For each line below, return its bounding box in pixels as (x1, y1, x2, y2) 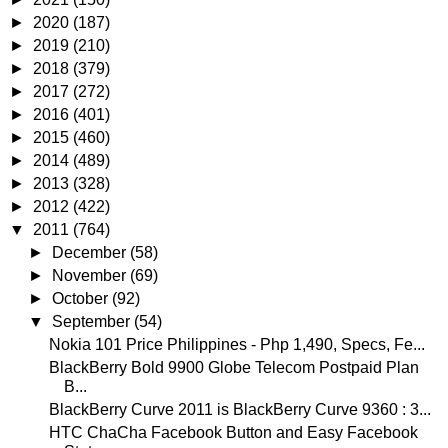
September (52, 313, 135, 331)
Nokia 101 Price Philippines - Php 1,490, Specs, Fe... (48, 336, 425, 354)
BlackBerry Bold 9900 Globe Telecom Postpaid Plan (48, 359, 419, 377)
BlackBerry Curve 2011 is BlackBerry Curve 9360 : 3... (48, 401, 431, 419)
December (52, 244, 131, 262)
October (52, 290, 113, 308)
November (52, 267, 131, 285)
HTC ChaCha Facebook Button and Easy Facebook (48, 424, 418, 442)
